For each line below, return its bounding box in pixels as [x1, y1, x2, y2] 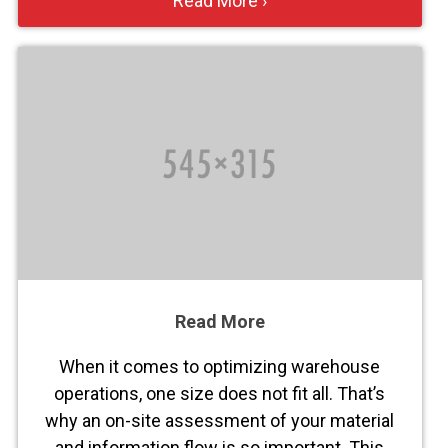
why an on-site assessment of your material [45, 409, 395, 431]
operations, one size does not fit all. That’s [54, 382, 386, 404]
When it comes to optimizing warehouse [59, 355, 381, 377]
